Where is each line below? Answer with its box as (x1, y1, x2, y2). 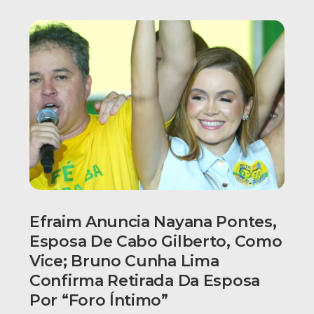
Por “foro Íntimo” (29, 291, 168, 310)
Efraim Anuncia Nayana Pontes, (29, 212, 277, 232)
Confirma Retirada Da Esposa (29, 271, 260, 291)
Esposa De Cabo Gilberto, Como (29, 232, 282, 252)
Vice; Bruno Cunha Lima (29, 252, 219, 271)
